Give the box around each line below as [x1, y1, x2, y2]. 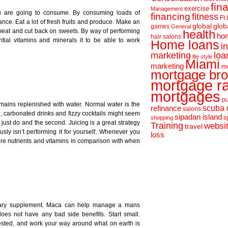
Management [151, 6, 183, 12]
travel [185, 122, 203, 130]
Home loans [151, 38, 219, 52]
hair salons [151, 33, 181, 40]
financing [151, 11, 190, 22]
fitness [192, 11, 218, 22]
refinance [151, 104, 181, 112]
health [183, 27, 215, 41]
